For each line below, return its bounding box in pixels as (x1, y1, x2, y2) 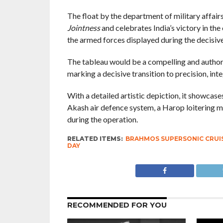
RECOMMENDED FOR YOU (67, 201, 167, 210)
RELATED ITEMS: (67, 135, 123, 142)
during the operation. (67, 114, 138, 124)
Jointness (67, 23, 100, 32)
